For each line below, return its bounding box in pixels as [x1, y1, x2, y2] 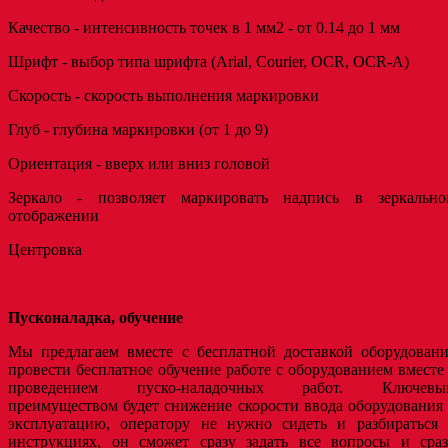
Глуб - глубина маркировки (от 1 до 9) [8, 120, 268, 138]
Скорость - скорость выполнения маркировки [8, 86, 319, 104]
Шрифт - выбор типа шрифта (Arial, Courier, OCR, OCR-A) [8, 52, 409, 70]
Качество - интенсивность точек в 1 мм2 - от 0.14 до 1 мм [8, 18, 400, 36]
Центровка [8, 240, 82, 258]
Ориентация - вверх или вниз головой [8, 154, 274, 172]
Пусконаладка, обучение [8, 308, 183, 326]
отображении [8, 206, 99, 224]
